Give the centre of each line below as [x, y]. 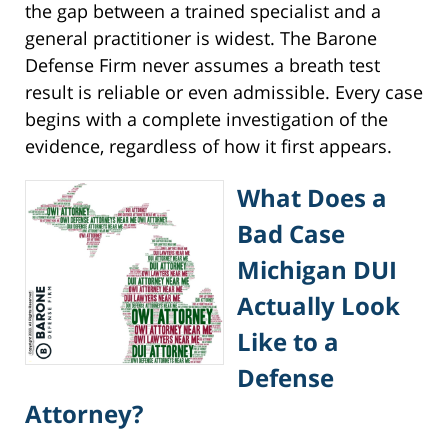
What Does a [311, 198]
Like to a [287, 342]
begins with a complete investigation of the [206, 119]
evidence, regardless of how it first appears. [208, 146]
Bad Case [290, 234]
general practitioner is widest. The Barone [201, 38]
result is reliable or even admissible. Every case [224, 92]
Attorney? [84, 414]
